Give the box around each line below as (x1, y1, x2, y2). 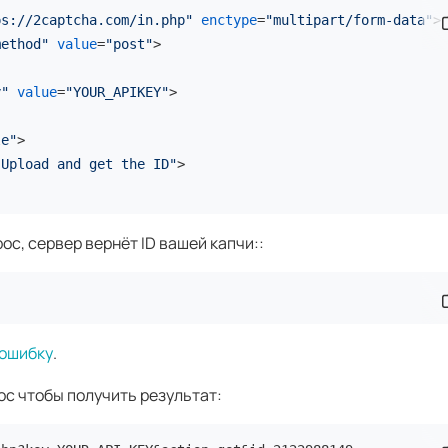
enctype (201, 12, 257, 28)
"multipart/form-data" (265, 12, 433, 28)
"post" (105, 36, 153, 52)
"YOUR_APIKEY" (65, 84, 169, 100)
